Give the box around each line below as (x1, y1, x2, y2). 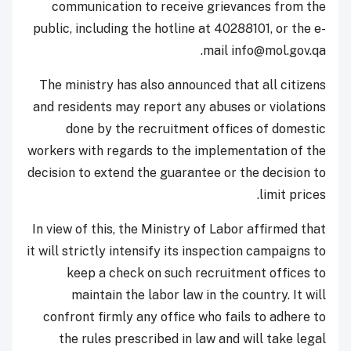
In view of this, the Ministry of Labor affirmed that (32, 222, 326, 237)
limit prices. (259, 187, 326, 203)
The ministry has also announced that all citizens (39, 78, 326, 93)
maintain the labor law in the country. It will (71, 288, 326, 303)
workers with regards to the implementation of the (27, 143, 326, 159)
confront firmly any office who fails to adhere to (43, 309, 326, 325)
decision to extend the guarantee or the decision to (27, 165, 326, 181)
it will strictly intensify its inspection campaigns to (27, 244, 326, 259)
